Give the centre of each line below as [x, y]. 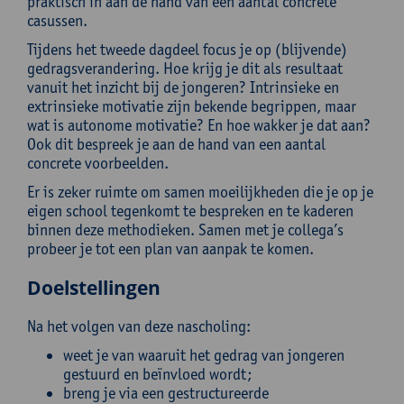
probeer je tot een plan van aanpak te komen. [170, 248]
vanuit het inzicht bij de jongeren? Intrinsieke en [183, 87]
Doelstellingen [94, 288]
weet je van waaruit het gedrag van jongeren [204, 355]
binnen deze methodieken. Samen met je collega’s [185, 230]
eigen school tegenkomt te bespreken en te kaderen [190, 211]
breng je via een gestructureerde [166, 393]
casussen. [57, 20]
